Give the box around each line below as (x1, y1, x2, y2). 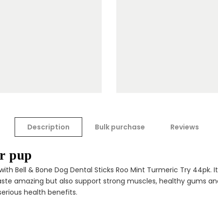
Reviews (170, 122, 199, 132)
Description (27, 122, 70, 132)
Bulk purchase (95, 122, 145, 132)
